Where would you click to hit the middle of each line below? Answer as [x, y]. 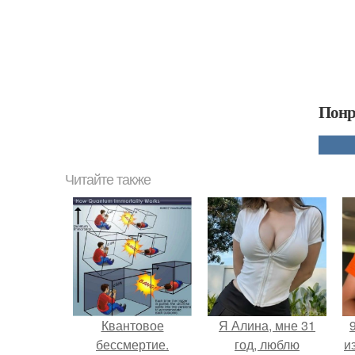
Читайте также [108, 180]
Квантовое [132, 326]
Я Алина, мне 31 [267, 326]
